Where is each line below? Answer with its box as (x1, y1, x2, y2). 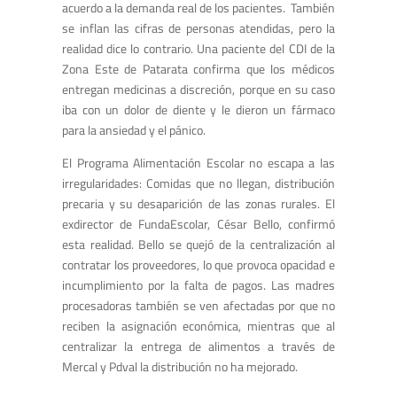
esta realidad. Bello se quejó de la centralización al (62, 235, 335, 254)
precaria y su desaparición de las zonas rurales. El (62, 194, 335, 214)
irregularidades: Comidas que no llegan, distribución (62, 174, 335, 193)
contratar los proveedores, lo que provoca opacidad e (62, 255, 335, 275)
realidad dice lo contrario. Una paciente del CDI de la (62, 39, 335, 58)
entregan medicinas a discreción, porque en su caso (62, 80, 335, 99)
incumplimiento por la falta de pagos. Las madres (62, 276, 335, 295)
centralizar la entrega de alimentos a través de (62, 337, 335, 356)
